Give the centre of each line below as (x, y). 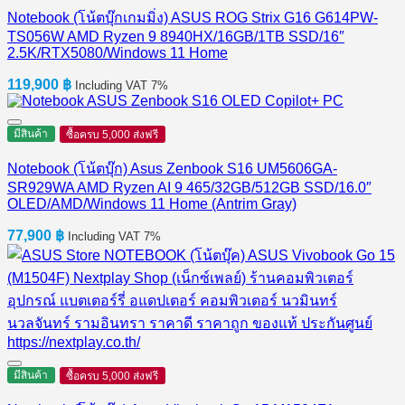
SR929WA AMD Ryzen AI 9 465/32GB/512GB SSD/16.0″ (189, 188)
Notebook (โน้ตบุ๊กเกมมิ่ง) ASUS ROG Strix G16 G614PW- (193, 18)
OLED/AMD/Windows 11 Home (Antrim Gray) (152, 204)
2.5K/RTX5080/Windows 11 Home (118, 53)
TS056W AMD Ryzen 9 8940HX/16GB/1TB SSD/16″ (176, 37)
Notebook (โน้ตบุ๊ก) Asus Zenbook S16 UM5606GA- (172, 169)
